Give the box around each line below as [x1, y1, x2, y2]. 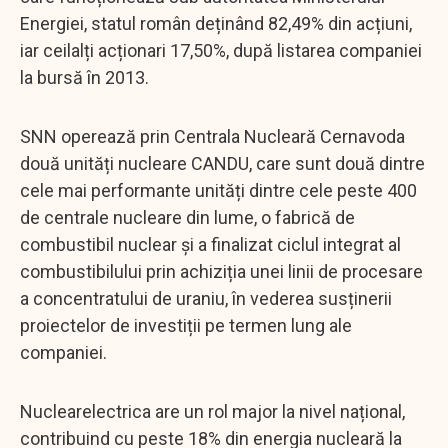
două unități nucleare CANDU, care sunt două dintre [20, 152, 425, 174]
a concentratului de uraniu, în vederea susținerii [20, 287, 392, 309]
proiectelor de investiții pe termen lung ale [20, 314, 352, 336]
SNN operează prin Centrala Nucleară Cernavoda [20, 125, 405, 147]
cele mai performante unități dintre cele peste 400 [20, 179, 417, 201]
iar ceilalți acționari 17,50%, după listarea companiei [20, 39, 422, 61]
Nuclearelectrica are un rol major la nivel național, [20, 400, 405, 422]
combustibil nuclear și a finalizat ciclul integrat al [20, 233, 401, 255]
